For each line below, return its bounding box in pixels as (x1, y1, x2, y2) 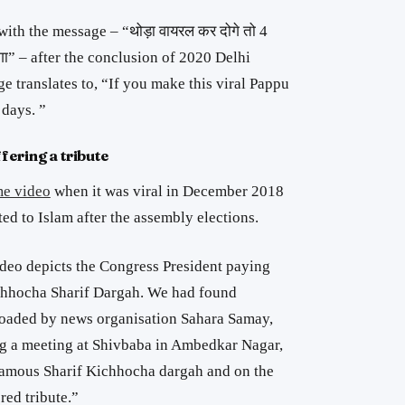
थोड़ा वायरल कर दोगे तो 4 (128, 23, 268, 41)
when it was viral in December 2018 (50, 182, 284, 200)
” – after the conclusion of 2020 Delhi (7, 49, 250, 67)
